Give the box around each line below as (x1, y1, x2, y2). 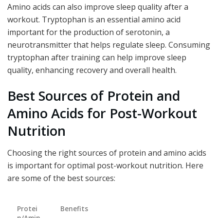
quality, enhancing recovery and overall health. (7, 64, 177, 75)
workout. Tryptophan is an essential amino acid (7, 14, 181, 25)
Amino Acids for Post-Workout (7, 104, 197, 123)
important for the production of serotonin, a (7, 26, 170, 37)
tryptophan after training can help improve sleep (7, 52, 186, 63)
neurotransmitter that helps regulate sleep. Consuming (7, 39, 210, 50)
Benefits (60, 203, 88, 213)
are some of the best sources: (7, 172, 115, 183)
